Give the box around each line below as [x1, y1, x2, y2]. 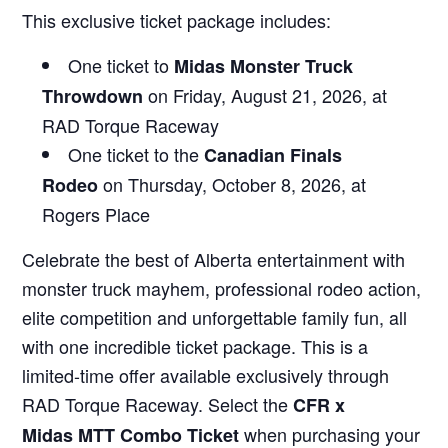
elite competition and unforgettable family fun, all [22, 303, 408, 330]
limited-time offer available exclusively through [22, 361, 390, 388]
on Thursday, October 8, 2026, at [98, 170, 367, 197]
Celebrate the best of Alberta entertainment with [22, 245, 406, 272]
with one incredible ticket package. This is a [22, 332, 369, 359]
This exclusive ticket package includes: [22, 6, 332, 33]
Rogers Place [42, 200, 151, 227]
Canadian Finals [204, 141, 343, 168]
